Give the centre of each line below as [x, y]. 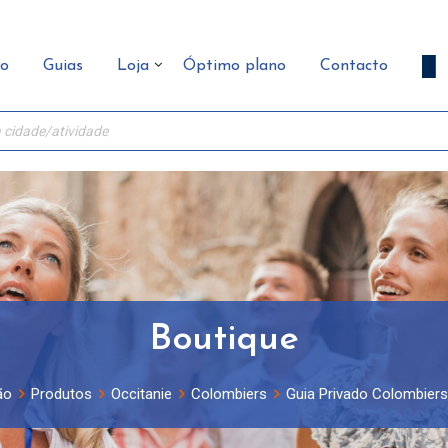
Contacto [354, 65]
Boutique [224, 340]
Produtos [61, 394]
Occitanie [141, 394]
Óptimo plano [234, 65]
